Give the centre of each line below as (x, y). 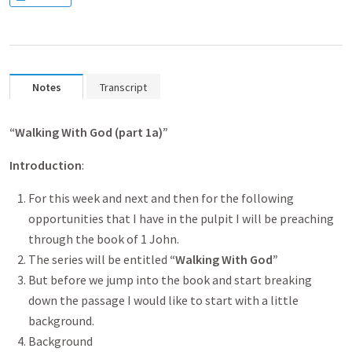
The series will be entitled (99, 259)
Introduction (46, 165)
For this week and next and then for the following (161, 198)
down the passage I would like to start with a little (163, 300)
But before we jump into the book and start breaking (170, 280)
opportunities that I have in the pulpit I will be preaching (181, 218)
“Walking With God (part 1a (84, 132)
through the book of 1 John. (105, 239)
